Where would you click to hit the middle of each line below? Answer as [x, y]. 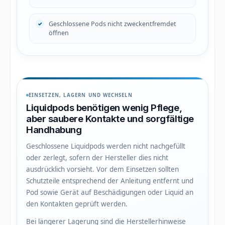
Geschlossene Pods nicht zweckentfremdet [113, 24]
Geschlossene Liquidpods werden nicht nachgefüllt [106, 146]
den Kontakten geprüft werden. [77, 204]
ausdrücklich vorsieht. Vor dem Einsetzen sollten [102, 169]
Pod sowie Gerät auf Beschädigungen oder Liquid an [110, 192]
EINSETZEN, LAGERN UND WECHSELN [81, 95]
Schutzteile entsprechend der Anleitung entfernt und [110, 181]
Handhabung [54, 130]
